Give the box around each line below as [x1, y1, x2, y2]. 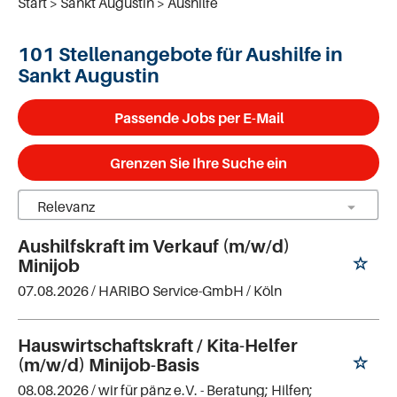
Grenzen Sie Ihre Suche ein [110, 153, 287, 172]
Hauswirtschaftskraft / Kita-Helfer [18, 334, 298, 356]
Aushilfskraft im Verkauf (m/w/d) [18, 236, 290, 257]
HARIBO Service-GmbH [98, 282, 244, 300]
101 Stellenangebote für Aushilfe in [18, 43, 343, 66]
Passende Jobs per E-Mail [113, 108, 284, 127]
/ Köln [246, 282, 282, 300]
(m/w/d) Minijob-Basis [18, 354, 199, 376]
